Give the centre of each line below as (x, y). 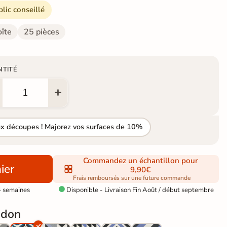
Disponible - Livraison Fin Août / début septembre (139, 190)
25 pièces (42, 32)
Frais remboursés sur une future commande (132, 178)
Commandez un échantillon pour (140, 160)
